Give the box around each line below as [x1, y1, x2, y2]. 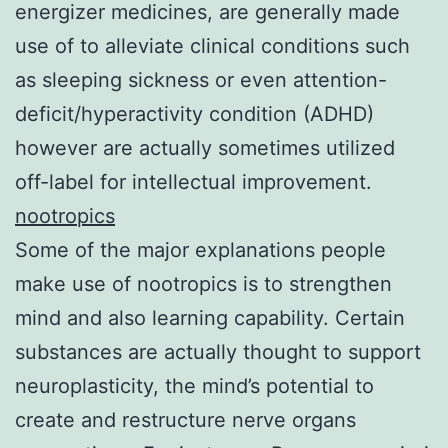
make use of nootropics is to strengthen [15, 271, 392, 296]
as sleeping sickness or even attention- [15, 67, 387, 92]
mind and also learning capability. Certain [15, 305, 405, 330]
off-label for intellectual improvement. [15, 169, 372, 194]
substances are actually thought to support [15, 339, 421, 364]
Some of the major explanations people [15, 237, 386, 262]
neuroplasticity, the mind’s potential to [15, 373, 374, 398]
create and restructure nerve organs [15, 407, 356, 432]
